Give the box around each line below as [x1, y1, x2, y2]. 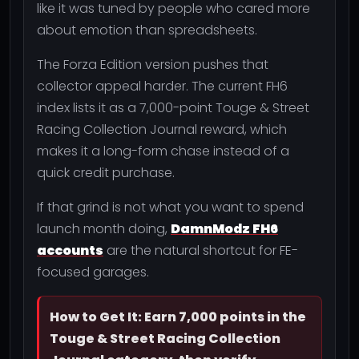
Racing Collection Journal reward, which [37, 119, 287, 139]
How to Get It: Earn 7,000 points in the [50, 307, 306, 326]
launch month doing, [37, 219, 171, 238]
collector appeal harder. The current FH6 [37, 76, 288, 95]
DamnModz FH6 [171, 219, 278, 238]
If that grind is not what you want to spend [37, 197, 304, 216]
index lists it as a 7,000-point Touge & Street [37, 98, 309, 117]
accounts [37, 240, 103, 260]
